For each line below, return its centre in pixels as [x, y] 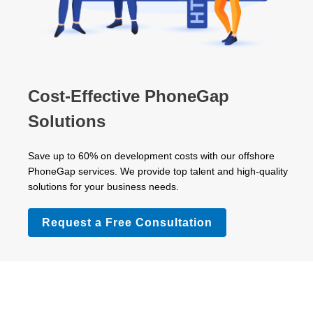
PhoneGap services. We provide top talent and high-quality [158, 172]
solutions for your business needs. [103, 187]
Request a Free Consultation [127, 223]
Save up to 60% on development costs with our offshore [151, 156]
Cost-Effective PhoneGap [128, 96]
